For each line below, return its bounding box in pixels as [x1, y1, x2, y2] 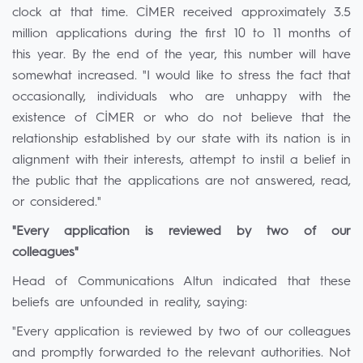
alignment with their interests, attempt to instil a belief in [12, 154, 351, 167]
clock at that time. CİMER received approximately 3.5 [12, 6, 351, 19]
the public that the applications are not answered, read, [12, 175, 351, 188]
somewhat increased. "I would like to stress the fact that [12, 70, 351, 83]
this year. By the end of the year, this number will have [12, 49, 351, 62]
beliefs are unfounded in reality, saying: [12, 297, 247, 310]
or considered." [12, 196, 101, 209]
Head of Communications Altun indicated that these [12, 275, 351, 288]
